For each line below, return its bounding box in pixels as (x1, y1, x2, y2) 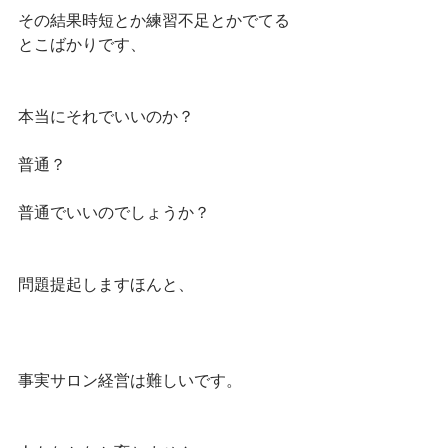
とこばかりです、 (18, 34, 146, 54)
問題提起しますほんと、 (18, 274, 194, 294)
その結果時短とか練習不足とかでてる (18, 10, 290, 30)
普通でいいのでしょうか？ (18, 202, 210, 222)
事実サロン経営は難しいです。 (18, 370, 242, 390)
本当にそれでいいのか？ (18, 106, 194, 126)
